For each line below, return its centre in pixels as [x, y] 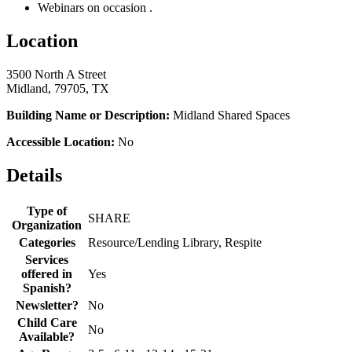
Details [34, 176]
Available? [47, 336]
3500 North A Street [56, 75]
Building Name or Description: [88, 115]
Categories [47, 242]
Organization [47, 225]
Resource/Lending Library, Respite [175, 242]
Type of [47, 211]
